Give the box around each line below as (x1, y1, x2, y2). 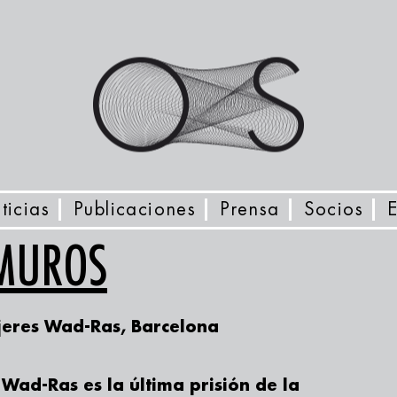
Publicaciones (74, 200, 197, 219)
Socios (303, 200, 364, 219)
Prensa (220, 200, 280, 219)
